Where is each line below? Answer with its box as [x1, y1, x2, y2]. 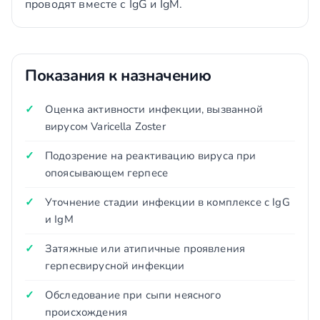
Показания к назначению [25, 65, 211, 86]
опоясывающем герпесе [45, 166, 169, 180]
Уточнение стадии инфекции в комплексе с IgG [45, 195, 290, 209]
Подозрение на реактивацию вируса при [45, 149, 256, 163]
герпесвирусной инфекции [45, 259, 185, 273]
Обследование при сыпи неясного [45, 288, 221, 302]
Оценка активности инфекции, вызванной [45, 102, 263, 116]
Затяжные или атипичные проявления [45, 241, 246, 256]
